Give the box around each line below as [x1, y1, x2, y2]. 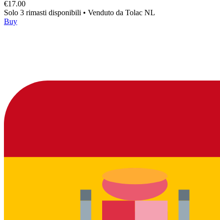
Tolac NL [125, 8, 155, 17]
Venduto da [88, 8, 125, 17]
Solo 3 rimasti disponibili [4, 8, 83, 17]
